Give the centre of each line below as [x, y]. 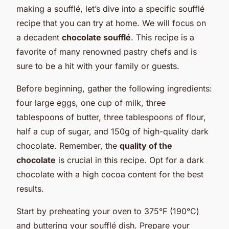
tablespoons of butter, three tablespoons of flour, [111, 117]
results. [30, 188]
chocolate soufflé [96, 37]
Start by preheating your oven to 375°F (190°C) [108, 211]
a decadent [39, 37]
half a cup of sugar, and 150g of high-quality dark [112, 131]
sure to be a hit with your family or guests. [98, 66]
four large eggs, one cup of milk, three [91, 102]
